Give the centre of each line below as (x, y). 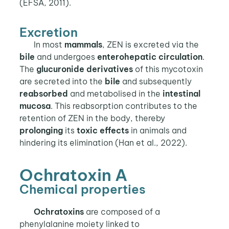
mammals (83, 45)
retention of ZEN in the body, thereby (92, 118)
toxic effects (102, 131)
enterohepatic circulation (150, 57)
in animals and (157, 131)
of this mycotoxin (168, 69)
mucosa (35, 106)
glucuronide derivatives (84, 69)
